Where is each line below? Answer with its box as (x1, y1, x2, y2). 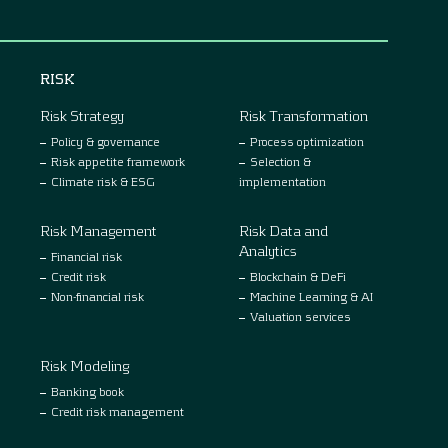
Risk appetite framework (51, 153, 185, 168)
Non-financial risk (51, 288, 144, 303)
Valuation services (250, 308, 351, 323)
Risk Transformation (239, 106, 368, 124)
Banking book (51, 383, 124, 398)
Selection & (250, 153, 311, 168)
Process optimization (250, 133, 364, 148)
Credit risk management (51, 403, 184, 418)
